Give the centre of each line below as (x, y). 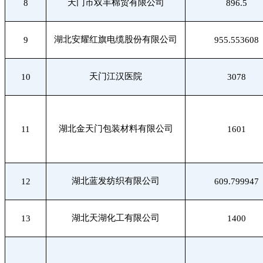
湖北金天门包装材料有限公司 (116, 128)
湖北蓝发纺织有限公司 (116, 181)
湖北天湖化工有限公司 (116, 218)
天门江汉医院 (116, 76)
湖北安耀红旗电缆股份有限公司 (116, 39)
